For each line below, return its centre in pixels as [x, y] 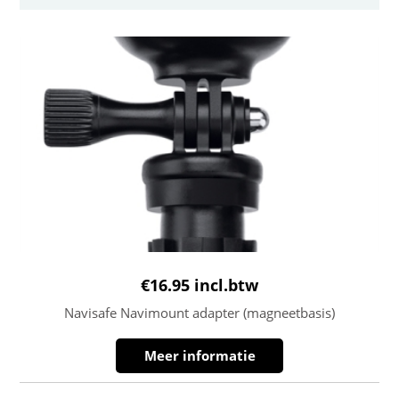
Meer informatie [199, 355]
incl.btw [226, 285]
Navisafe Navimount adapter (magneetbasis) [199, 312]
